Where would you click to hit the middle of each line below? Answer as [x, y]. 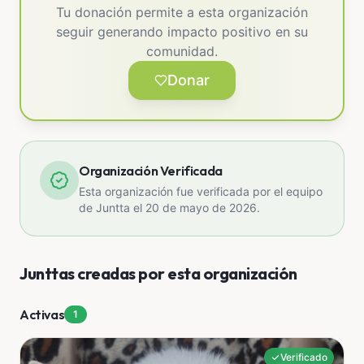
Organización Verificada [151, 171]
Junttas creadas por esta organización [158, 273]
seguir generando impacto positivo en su [182, 32]
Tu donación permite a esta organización [182, 12]
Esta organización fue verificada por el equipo [201, 191]
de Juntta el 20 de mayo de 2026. [169, 208]
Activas [42, 314]
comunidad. [182, 51]
